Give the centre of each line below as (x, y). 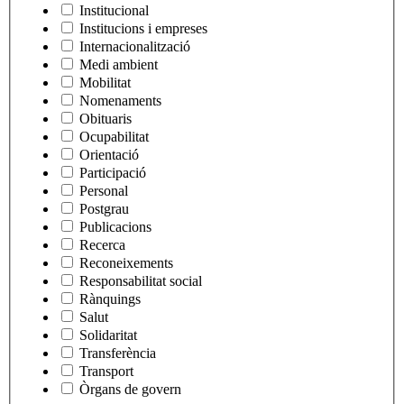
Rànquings (110, 299)
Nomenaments (120, 101)
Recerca (102, 245)
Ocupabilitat (114, 137)
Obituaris (106, 119)
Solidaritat (108, 335)
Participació (113, 173)
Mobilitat (105, 83)
